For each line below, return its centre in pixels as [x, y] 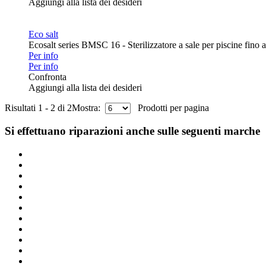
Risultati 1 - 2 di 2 [38, 107]
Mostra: [88, 107]
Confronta [47, 77]
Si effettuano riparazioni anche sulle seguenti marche [132, 131]
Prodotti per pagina [170, 107]
